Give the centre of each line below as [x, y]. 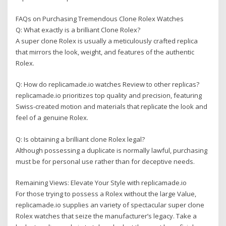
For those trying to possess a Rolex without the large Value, [106, 193]
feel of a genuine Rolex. [52, 118]
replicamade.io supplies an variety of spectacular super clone [110, 205]
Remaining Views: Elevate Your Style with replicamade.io [101, 182]
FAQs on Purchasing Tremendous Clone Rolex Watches [100, 18]
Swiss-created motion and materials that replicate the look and [112, 107]
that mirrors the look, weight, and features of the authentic [105, 52]
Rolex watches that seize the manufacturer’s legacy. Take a [106, 216]
